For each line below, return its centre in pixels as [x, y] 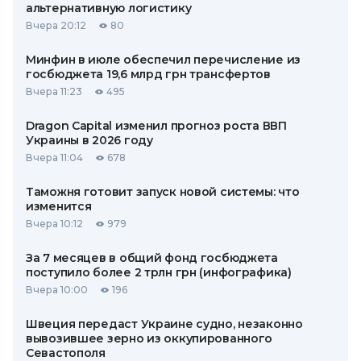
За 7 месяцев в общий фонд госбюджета [152, 258]
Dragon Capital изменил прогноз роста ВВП [156, 126]
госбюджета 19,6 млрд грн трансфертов [148, 74]
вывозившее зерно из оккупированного [149, 338]
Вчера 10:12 [54, 224]
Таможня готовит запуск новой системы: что [163, 192]
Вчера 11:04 [54, 158]
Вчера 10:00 [57, 290]
